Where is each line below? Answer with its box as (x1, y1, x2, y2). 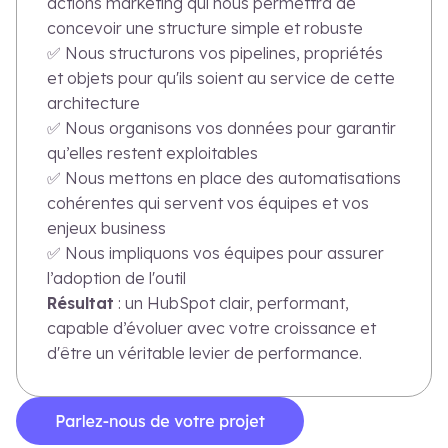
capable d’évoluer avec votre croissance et (47, 318, 376, 339)
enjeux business (47, 218, 166, 239)
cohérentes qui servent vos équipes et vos (47, 193, 369, 214)
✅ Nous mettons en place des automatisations (47, 168, 401, 189)
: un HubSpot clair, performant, (114, 293, 349, 314)
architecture (47, 93, 140, 114)
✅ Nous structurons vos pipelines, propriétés (47, 43, 383, 64)
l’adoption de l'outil (47, 268, 186, 289)
